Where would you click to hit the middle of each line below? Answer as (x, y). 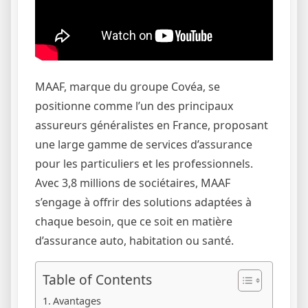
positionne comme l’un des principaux (134, 106)
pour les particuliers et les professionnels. (144, 163)
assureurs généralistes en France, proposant (152, 125)
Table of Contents (97, 279)
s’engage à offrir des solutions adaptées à (143, 202)
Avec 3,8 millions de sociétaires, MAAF (133, 183)
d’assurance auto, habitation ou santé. (134, 240)
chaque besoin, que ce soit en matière (134, 221)
